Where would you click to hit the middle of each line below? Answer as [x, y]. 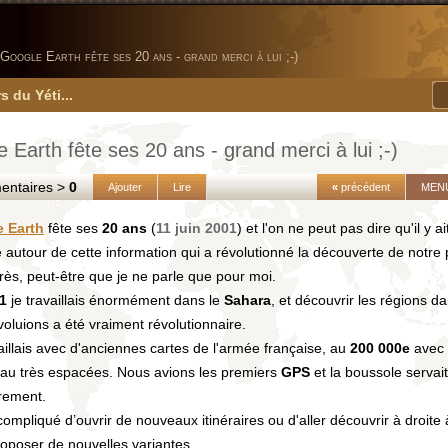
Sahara [247, 300]
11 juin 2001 [196, 228]
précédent [364, 187]
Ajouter [125, 187]
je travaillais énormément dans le [115, 300]
